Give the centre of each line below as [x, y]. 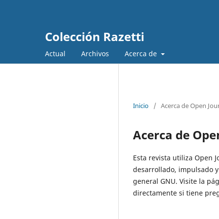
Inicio [141, 105]
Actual [55, 53]
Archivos [95, 53]
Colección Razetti [95, 36]
